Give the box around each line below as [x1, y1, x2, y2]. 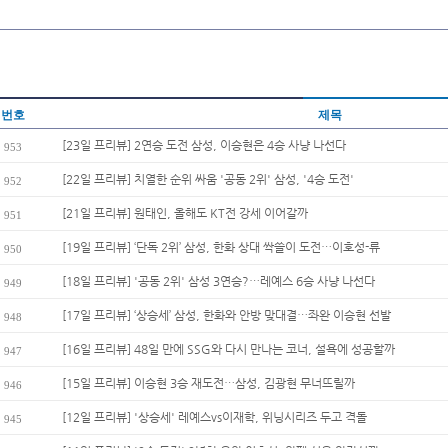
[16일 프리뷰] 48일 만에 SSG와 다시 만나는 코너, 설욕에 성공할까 [62, 342, 395, 356]
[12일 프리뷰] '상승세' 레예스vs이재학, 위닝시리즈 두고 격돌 [62, 410, 367, 424]
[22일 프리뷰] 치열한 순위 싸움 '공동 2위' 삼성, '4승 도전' [62, 172, 354, 186]
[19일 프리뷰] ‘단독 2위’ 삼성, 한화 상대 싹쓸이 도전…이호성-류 [62, 240, 380, 254]
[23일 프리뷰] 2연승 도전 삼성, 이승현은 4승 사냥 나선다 [62, 138, 346, 152]
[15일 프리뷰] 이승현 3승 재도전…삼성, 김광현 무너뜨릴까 [62, 376, 355, 390]
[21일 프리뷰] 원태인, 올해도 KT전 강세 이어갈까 [62, 206, 308, 220]
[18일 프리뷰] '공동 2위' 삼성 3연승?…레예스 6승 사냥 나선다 [62, 274, 375, 288]
